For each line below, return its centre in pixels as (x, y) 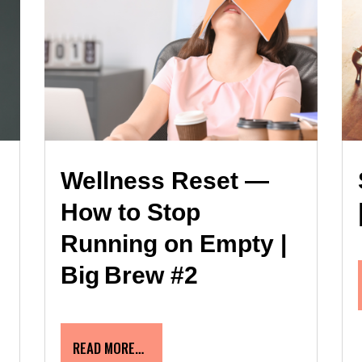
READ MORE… (108, 347)
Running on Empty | (173, 243)
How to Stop (130, 212)
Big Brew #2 (129, 275)
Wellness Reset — (164, 180)
